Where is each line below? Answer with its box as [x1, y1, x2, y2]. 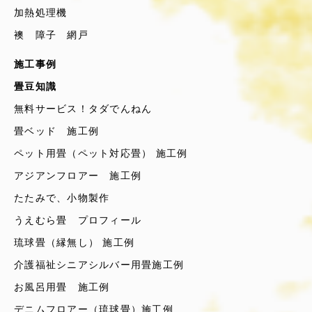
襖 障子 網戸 [14, 29, 88, 40]
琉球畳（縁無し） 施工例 [14, 237, 135, 248]
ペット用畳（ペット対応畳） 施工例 [14, 148, 188, 159]
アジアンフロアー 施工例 [14, 170, 142, 181]
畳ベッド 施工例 [14, 125, 100, 136]
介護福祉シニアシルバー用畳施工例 [14, 259, 185, 270]
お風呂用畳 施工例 [14, 281, 110, 292]
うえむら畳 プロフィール [14, 214, 142, 226]
